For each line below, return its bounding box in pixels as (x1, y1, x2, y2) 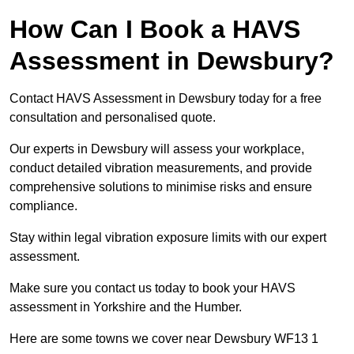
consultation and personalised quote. (9, 111, 219, 125)
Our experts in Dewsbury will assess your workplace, (9, 142, 304, 156)
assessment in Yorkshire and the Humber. (9, 300, 242, 314)
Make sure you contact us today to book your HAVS (9, 281, 296, 296)
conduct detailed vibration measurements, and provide (9, 161, 312, 175)
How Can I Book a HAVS (9, 15, 300, 44)
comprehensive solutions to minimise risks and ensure (9, 180, 312, 194)
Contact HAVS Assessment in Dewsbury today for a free (9, 92, 322, 106)
